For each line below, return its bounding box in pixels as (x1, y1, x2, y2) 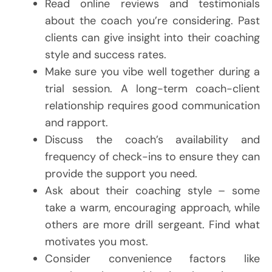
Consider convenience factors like (45, 251, 260, 266)
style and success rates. (45, 47, 166, 62)
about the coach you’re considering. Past (45, 13, 260, 28)
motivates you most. (45, 234, 148, 249)
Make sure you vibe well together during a (45, 64, 260, 79)
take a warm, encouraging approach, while (45, 200, 260, 215)
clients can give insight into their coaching (45, 30, 260, 45)
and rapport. (45, 115, 108, 130)
